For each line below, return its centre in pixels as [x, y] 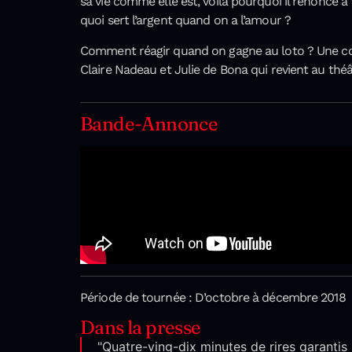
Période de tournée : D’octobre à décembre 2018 [213, 298]
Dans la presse [141, 328]
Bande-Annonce [149, 124]
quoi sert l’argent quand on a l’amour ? [185, 20]
